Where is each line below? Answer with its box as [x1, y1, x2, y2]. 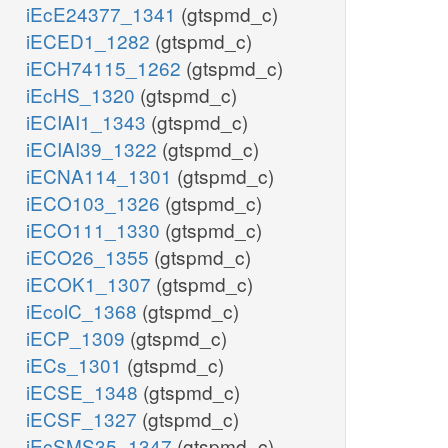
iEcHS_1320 [26, 81, 140, 109]
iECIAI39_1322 [26, 135, 162, 163]
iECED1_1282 [26, 27, 155, 55]
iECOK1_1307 [26, 270, 156, 298]
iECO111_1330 [26, 216, 165, 244]
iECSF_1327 [26, 405, 142, 433]
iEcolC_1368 [26, 297, 142, 325]
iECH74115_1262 [26, 54, 186, 82]
